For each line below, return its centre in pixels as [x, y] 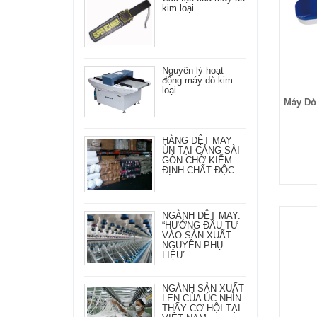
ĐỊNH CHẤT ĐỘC [198, 170]
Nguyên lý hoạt [193, 71]
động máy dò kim [197, 81]
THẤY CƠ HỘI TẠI [201, 308]
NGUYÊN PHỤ [192, 245]
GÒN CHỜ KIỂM [197, 160]
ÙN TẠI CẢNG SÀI [201, 150]
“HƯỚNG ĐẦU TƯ [200, 225]
